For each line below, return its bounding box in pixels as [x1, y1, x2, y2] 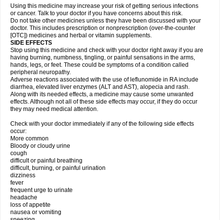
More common [10, 135, 49, 142]
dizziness [10, 172, 35, 179]
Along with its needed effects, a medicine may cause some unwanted [10, 91, 193, 98]
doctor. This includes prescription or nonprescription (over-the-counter [10, 25, 195, 31]
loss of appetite [10, 201, 51, 208]
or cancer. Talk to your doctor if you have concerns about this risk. [10, 10, 183, 17]
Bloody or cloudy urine [10, 142, 70, 149]
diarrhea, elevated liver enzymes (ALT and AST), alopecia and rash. [10, 83, 190, 90]
